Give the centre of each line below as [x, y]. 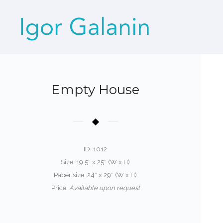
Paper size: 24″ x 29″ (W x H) [96, 175]
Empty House [96, 90]
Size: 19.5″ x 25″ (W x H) [96, 162]
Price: [60, 188]
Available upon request [104, 188]
